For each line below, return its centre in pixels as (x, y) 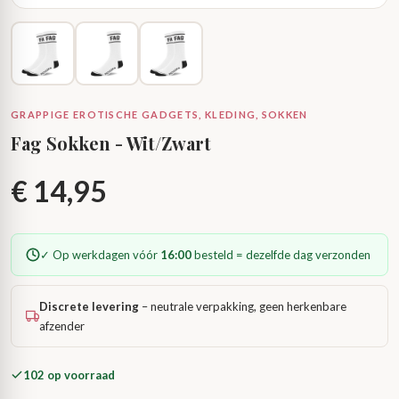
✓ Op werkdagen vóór (100, 255)
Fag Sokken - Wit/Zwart (111, 143)
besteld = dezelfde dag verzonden (281, 255)
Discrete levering (90, 306)
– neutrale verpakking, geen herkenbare (243, 306)
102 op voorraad (69, 375)
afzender (62, 326)
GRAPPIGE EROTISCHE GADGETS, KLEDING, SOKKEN (159, 114)
